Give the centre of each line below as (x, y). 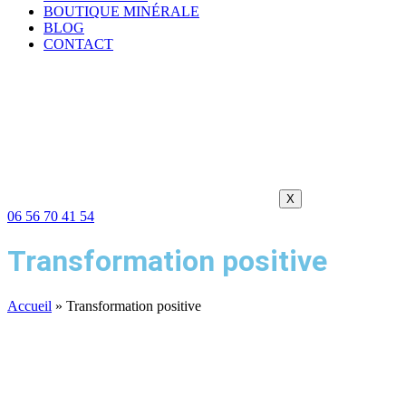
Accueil (29, 305)
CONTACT (78, 44)
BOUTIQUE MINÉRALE (121, 11)
